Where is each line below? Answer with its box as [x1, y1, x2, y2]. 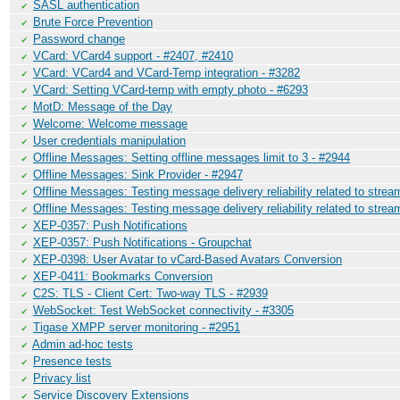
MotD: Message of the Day [33, 100, 172, 113]
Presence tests [33, 354, 112, 368]
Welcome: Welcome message [33, 117, 187, 130]
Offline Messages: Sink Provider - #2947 [33, 168, 243, 181]
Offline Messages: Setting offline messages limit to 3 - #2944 [33, 151, 350, 164]
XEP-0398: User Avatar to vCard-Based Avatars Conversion [33, 253, 342, 266]
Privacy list [33, 371, 91, 385]
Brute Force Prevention [33, 15, 153, 29]
